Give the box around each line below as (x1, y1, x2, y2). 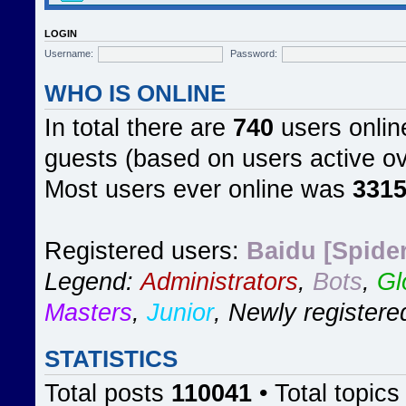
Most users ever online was (44, 176, 353, 203)
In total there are (44, 114, 233, 141)
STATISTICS (44, 346, 178, 372)
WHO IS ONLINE (44, 81, 226, 106)
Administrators (140, 268, 298, 295)
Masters (44, 299, 132, 326)
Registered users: (44, 237, 246, 265)
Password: (230, 47, 278, 59)
